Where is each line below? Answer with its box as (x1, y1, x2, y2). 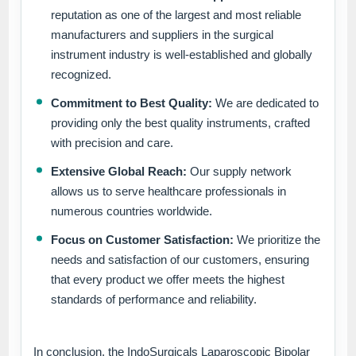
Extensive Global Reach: (51, 164, 188, 179)
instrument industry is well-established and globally (51, 48, 313, 62)
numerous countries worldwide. (51, 204, 213, 219)
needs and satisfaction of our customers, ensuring (51, 253, 310, 267)
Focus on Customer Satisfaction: (51, 233, 234, 247)
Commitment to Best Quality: (51, 96, 213, 110)
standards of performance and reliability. (51, 292, 257, 307)
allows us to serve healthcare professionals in (51, 184, 287, 199)
